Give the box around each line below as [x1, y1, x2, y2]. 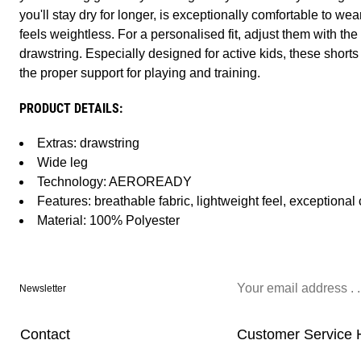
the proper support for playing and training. [19, 66, 260, 81]
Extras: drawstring [37, 136, 139, 151]
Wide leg [37, 156, 88, 170]
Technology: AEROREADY [37, 175, 192, 189]
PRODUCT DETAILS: [19, 101, 122, 117]
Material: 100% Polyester [37, 214, 180, 228]
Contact [20, 326, 70, 343]
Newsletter [19, 283, 66, 295]
